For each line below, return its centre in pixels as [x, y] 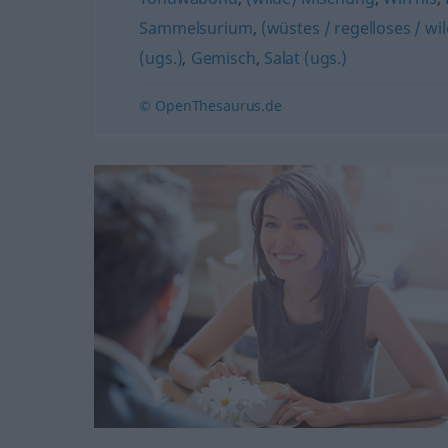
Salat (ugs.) [305, 58]
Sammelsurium [196, 28]
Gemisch [223, 58]
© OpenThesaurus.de [210, 105]
